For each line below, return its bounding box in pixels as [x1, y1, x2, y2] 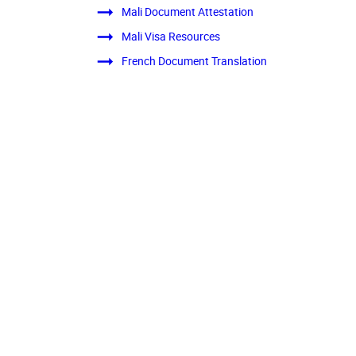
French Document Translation [121, 53, 267, 69]
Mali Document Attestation [121, 4, 253, 20]
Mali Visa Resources [121, 29, 220, 44]
